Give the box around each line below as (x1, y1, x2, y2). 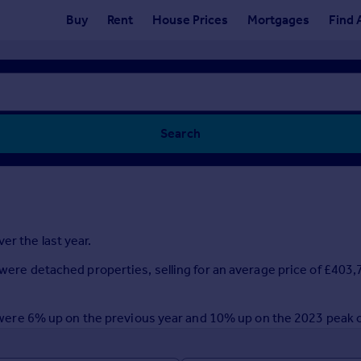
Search (160, 126, 201, 141)
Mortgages (247, 12, 309, 27)
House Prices (152, 12, 228, 27)
